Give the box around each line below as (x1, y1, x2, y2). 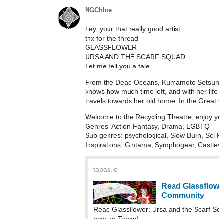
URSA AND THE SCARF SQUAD (85, 52, 185, 61)
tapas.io (93, 165, 118, 173)
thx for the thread (85, 34, 138, 42)
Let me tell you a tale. (85, 62, 152, 70)
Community (161, 190, 204, 199)
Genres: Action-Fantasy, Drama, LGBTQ (85, 122, 210, 130)
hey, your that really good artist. (85, 24, 182, 33)
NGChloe (85, 6, 112, 14)
